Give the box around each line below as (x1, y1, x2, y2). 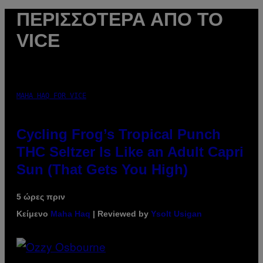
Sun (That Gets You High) (16, 161, 188, 177)
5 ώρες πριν (16, 191, 65, 201)
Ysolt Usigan (151, 208, 202, 218)
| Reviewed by (90, 208, 151, 218)
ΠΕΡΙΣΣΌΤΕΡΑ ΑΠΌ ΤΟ (16, 9, 223, 31)
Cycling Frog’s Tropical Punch (16, 126, 221, 142)
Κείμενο (16, 208, 50, 218)
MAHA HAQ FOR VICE (16, 91, 86, 100)
